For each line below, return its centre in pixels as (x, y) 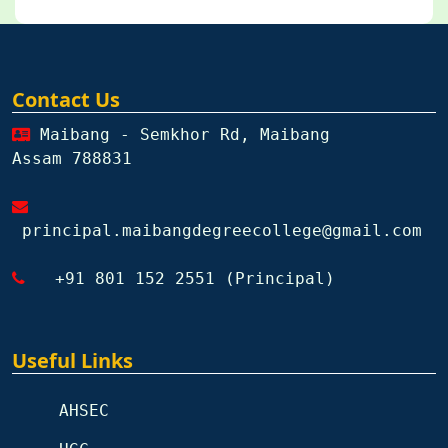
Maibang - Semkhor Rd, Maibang (180, 134)
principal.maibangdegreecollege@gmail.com (222, 230)
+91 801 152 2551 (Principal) (180, 278)
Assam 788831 (72, 158)
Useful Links (72, 360)
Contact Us (66, 99)
